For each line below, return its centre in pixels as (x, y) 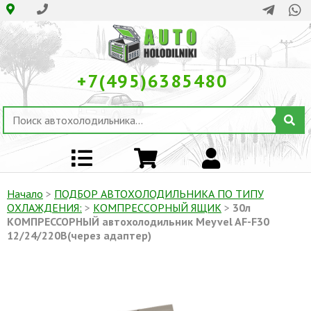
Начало (25, 194)
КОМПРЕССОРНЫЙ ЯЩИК (157, 208)
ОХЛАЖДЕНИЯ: (44, 208)
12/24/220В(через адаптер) (79, 236)
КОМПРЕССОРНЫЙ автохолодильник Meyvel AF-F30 (138, 222)
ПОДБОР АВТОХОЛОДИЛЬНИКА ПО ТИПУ (159, 194)
